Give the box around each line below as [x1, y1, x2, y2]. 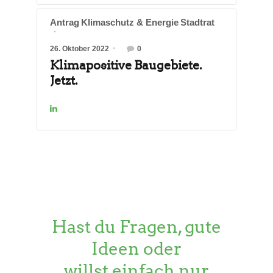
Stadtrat [180, 17, 214, 28]
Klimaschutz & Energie [81, 17, 179, 28]
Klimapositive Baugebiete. [50, 58, 202, 73]
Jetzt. [50, 73, 77, 88]
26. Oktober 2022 [50, 44, 109, 53]
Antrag [50, 17, 79, 28]
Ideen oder [91, 238, 182, 260]
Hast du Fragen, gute [52, 216, 221, 238]
